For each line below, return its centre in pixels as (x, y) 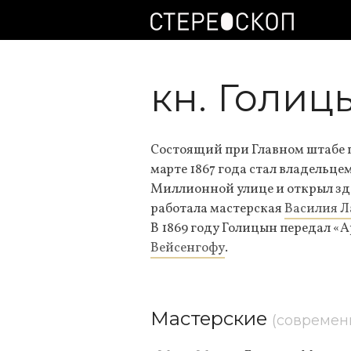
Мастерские (211, 318)
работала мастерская (217, 209)
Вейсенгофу (188, 248)
